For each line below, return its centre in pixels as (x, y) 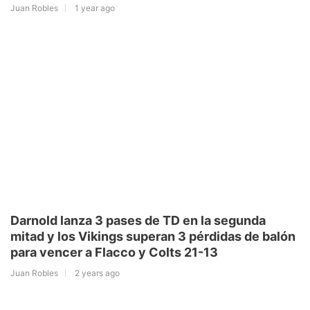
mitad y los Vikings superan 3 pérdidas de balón (153, 236)
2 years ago (97, 273)
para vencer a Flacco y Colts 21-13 (114, 252)
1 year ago (95, 8)
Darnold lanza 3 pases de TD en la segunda (138, 220)
